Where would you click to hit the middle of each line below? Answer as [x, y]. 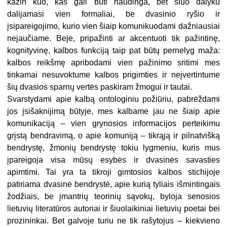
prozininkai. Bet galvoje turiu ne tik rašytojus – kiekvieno [113, 221]
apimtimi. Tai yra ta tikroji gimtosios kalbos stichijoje [113, 172]
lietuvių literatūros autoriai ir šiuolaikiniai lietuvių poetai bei [113, 209]
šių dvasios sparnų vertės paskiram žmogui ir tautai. [100, 87]
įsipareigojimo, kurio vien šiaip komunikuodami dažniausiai [113, 26]
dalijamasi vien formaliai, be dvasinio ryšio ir [113, 14]
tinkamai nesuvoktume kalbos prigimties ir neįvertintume [113, 75]
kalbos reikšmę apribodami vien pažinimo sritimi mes [113, 63]
